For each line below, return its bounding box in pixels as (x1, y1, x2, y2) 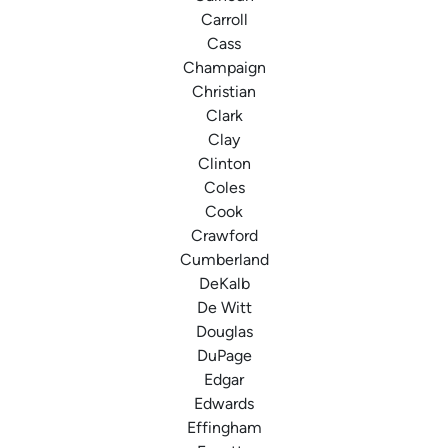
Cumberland (179, 250, 269, 270)
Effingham (186, 418, 262, 438)
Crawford (190, 226, 258, 246)
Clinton (197, 154, 251, 174)
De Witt (196, 298, 252, 318)
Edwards (194, 394, 254, 414)
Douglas (195, 322, 253, 342)
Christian (192, 82, 256, 102)
